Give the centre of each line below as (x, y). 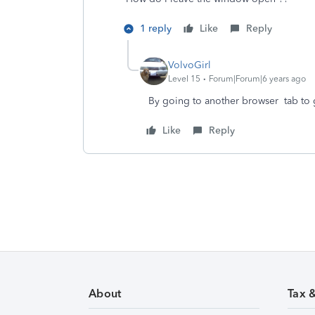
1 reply (156, 28)
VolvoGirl (189, 65)
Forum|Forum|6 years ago (257, 78)
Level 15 (184, 78)
